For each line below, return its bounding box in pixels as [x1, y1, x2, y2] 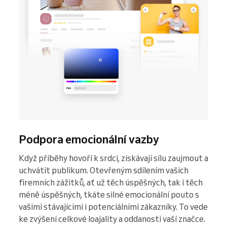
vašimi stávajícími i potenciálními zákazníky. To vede [19, 202, 208, 212]
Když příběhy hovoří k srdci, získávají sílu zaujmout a [19, 153, 208, 164]
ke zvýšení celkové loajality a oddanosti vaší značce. [19, 214, 205, 224]
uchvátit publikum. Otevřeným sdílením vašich [19, 165, 188, 176]
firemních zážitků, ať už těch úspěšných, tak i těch [19, 177, 203, 188]
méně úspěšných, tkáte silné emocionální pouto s [19, 190, 199, 200]
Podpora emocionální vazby [19, 132, 159, 146]
